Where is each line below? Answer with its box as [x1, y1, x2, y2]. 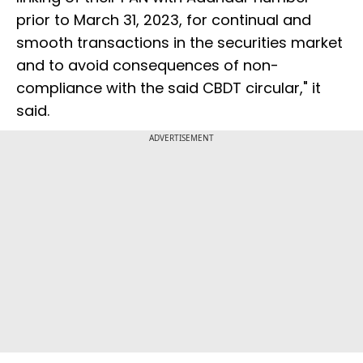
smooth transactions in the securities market [16, 32, 343, 53]
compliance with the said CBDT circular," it [16, 77, 321, 98]
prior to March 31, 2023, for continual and [16, 9, 311, 30]
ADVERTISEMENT [149, 131, 214, 143]
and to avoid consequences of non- [16, 54, 279, 75]
